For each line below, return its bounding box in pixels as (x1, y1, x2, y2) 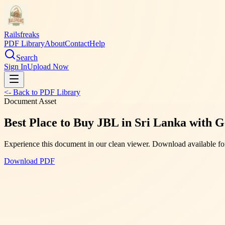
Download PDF (4, 156, 55, 165)
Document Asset (4, 97, 56, 105)
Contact (65, 39, 89, 48)
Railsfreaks (4, 30, 39, 39)
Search (16, 53, 38, 62)
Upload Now (27, 62, 69, 71)
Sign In (4, 62, 27, 71)
